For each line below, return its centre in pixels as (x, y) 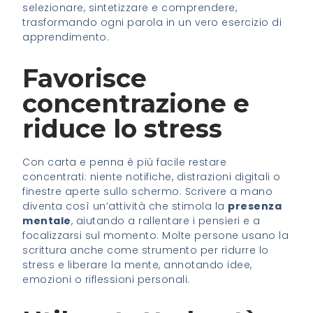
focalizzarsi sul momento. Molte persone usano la (156, 235)
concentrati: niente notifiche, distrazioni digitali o (152, 176)
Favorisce (85, 78)
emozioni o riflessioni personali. (106, 279)
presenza (255, 206)
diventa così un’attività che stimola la (125, 206)
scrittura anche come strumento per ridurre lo (146, 250)
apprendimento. (66, 37)
